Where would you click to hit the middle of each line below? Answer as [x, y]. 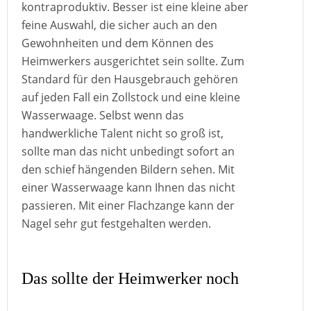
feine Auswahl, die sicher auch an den [119, 25]
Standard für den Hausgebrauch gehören [130, 79]
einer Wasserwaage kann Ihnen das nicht [128, 187]
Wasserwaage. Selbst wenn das [103, 115]
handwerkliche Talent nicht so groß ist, [123, 133]
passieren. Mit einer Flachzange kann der [128, 205]
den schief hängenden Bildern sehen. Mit [128, 169]
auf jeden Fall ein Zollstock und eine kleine [131, 97]
